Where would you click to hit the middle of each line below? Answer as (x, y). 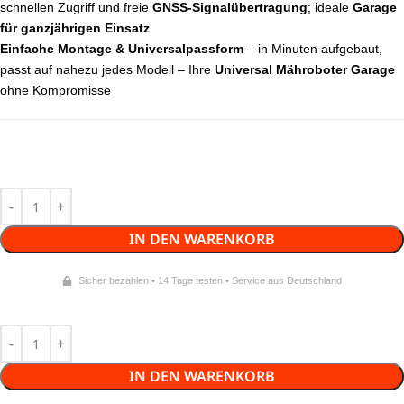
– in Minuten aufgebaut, (313, 49)
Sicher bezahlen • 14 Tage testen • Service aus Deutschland (211, 281)
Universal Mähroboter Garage (305, 70)
